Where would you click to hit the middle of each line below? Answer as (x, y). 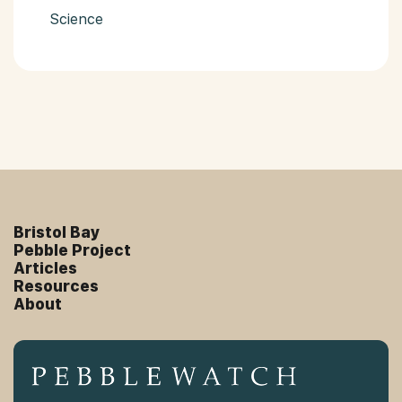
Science (76, 19)
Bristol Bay (57, 232)
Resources (56, 286)
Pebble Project (72, 250)
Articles (45, 268)
